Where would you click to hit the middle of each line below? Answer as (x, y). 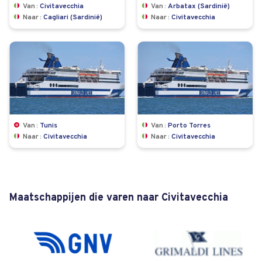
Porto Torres (189, 125)
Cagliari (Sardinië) (73, 17)
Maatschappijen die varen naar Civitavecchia (119, 198)
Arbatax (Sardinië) (199, 6)
